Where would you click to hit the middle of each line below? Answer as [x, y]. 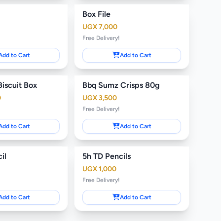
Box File [97, 14]
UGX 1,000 [100, 169]
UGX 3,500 [100, 98]
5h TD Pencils [107, 156]
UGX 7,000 [100, 27]
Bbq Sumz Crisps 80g [121, 85]
